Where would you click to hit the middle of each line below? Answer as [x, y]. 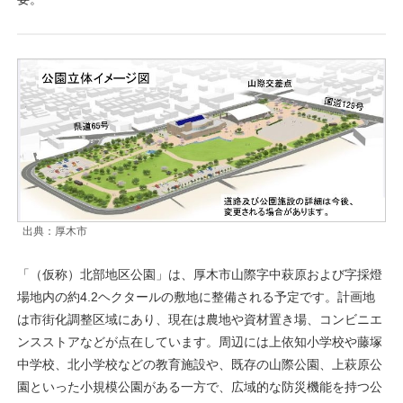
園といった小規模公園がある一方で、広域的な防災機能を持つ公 [200, 386]
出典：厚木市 [55, 231]
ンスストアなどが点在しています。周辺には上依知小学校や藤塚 [200, 341]
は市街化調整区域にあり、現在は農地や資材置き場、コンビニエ [200, 319]
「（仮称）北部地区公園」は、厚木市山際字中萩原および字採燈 [200, 274]
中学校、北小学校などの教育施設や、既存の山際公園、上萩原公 [200, 364]
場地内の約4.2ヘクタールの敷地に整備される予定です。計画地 [196, 296]
